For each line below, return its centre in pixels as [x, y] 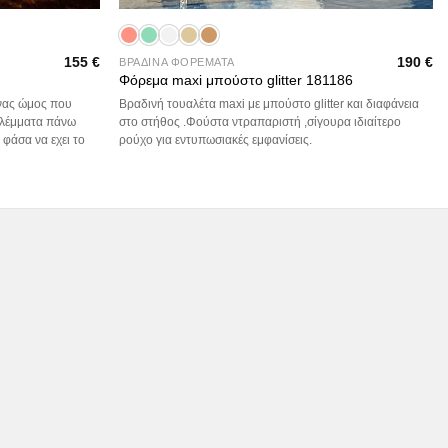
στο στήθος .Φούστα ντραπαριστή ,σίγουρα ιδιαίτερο [260, 121]
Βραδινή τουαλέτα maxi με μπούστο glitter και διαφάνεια [269, 103]
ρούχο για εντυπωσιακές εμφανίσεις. [216, 139]
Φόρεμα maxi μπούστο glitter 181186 [236, 80]
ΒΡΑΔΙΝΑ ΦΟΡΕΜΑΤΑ [177, 61]
